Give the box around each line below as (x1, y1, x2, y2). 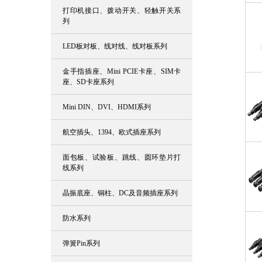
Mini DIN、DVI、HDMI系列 (63, 103, 151, 111)
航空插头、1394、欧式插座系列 (63, 128, 161, 136)
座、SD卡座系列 (63, 78, 114, 86)
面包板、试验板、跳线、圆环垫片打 (63, 153, 181, 161)
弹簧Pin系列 (63, 239, 100, 247)
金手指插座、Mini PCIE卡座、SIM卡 (63, 67, 181, 75)
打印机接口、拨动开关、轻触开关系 (63, 6, 181, 15)
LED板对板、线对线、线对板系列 (63, 42, 167, 50)
